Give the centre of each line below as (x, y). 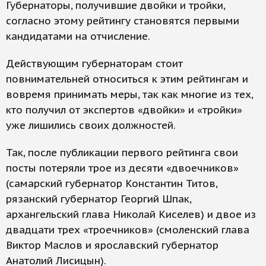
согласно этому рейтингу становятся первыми (123, 21)
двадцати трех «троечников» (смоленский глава (128, 230)
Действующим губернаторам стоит (94, 64)
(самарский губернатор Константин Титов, (112, 183)
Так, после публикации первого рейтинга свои (122, 153)
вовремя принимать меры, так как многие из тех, (129, 94)
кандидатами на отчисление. (78, 36)
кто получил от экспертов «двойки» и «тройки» (124, 110)
